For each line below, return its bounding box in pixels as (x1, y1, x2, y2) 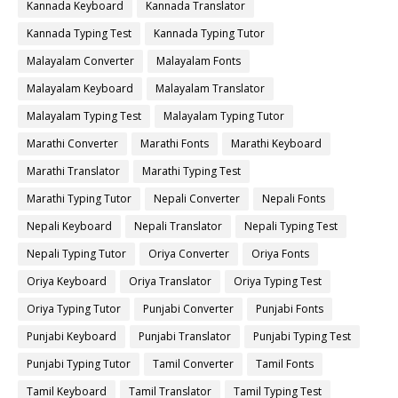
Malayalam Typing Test (27, 107, 141, 123)
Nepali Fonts (262, 190, 325, 206)
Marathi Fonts (140, 135, 209, 151)
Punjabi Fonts (256, 300, 323, 316)
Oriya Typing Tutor (27, 300, 121, 316)
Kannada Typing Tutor (154, 25, 265, 41)
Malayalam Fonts (156, 52, 241, 68)
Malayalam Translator (155, 80, 265, 96)
